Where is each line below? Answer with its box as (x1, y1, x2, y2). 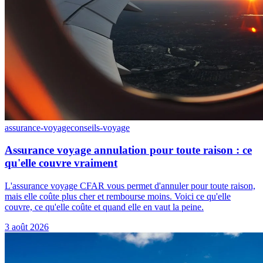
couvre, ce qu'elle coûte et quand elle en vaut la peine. (5, 201, 204, 212)
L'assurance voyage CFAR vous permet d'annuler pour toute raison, (5, 180, 255, 191)
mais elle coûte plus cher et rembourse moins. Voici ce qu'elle (5, 191, 231, 201)
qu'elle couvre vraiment (5, 157, 117, 170)
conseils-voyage (70, 122, 130, 133)
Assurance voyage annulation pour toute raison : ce (5, 144, 252, 157)
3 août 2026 (5, 221, 49, 232)
